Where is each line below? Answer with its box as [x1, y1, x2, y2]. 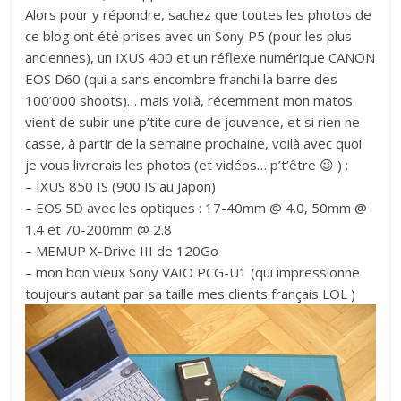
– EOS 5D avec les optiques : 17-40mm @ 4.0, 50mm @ [25, 198, 368, 217]
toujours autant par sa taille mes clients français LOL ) [25, 284, 356, 303]
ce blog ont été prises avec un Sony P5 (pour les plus [25, 26, 353, 45]
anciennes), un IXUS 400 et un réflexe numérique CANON [25, 47, 376, 66]
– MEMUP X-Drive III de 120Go [25, 241, 219, 260]
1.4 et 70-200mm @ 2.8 [25, 219, 173, 238]
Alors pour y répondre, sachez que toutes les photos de [25, 4, 372, 23]
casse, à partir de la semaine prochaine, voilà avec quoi [25, 133, 363, 152]
